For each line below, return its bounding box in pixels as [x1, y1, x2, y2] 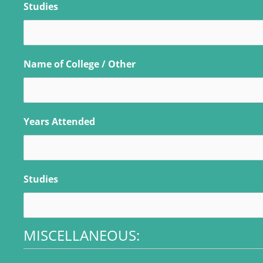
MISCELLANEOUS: [23, 225, 140, 245]
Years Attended [23, 114, 95, 128]
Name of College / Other [23, 57, 136, 70]
